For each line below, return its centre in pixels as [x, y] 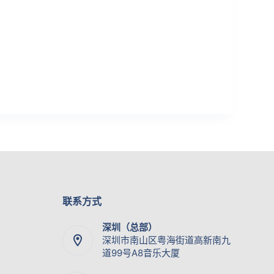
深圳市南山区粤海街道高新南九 [167, 240]
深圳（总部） [130, 227]
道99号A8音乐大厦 [141, 253]
